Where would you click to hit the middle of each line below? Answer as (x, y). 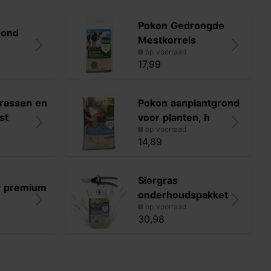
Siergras (158, 180)
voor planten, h (174, 117)
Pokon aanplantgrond (189, 103)
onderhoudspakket (183, 195)
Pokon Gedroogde (181, 25)
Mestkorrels (167, 40)
